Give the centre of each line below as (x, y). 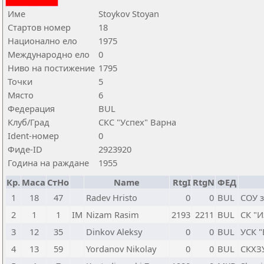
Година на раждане (48, 163)
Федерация (31, 108)
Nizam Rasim (113, 214)
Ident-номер (33, 136)
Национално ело (42, 41)
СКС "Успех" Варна (137, 122)
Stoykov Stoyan (129, 14)
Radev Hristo (112, 197)
